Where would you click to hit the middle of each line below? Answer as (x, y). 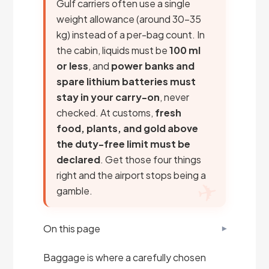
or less (73, 66)
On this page (72, 229)
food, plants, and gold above (128, 128)
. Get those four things (151, 159)
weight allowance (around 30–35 (129, 19)
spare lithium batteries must (126, 81)
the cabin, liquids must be (113, 50)
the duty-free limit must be (124, 144)
